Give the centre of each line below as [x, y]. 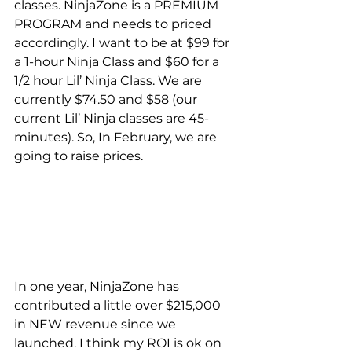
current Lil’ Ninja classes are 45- [112, 118]
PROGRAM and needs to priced [114, 24]
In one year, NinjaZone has [98, 286]
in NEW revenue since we [97, 324]
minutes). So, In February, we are [117, 137]
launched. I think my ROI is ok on [119, 343]
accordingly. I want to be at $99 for [123, 42]
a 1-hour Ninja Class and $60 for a [118, 61]
